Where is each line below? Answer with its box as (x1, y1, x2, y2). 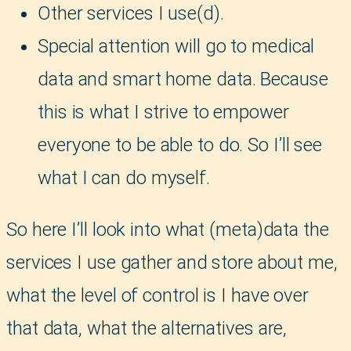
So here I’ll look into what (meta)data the (6, 219, 329, 241)
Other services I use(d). (38, 2, 224, 24)
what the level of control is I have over (6, 284, 309, 307)
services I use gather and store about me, (6, 251, 338, 274)
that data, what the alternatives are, (6, 317, 288, 340)
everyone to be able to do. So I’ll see (38, 133, 323, 156)
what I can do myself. (38, 166, 210, 189)
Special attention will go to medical (38, 34, 315, 57)
